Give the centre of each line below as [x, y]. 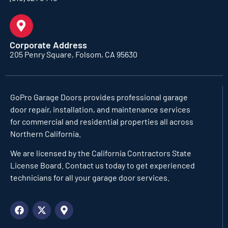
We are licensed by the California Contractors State [101, 153]
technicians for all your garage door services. [90, 177]
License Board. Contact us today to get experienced [103, 165]
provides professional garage [135, 97]
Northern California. [46, 133]
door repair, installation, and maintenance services [100, 109]
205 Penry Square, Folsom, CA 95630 [73, 54]
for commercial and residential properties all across [102, 121]
